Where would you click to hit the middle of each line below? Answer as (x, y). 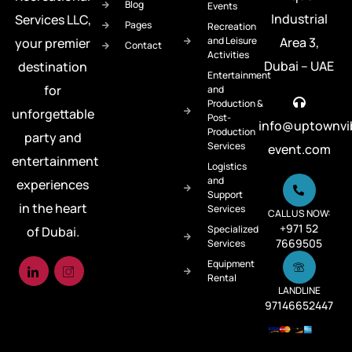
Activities (228, 54)
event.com (299, 149)
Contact (143, 45)
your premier (53, 43)
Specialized (233, 229)
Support (225, 194)
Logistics (227, 166)
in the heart (53, 208)
